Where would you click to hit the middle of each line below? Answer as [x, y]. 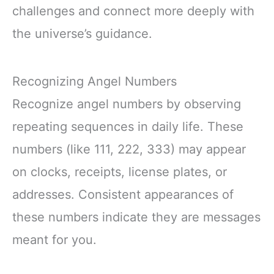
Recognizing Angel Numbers [94, 81]
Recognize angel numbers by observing [127, 104]
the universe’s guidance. [82, 34]
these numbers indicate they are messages [136, 217]
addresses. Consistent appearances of [123, 194]
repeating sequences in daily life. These [128, 126]
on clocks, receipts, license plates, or [120, 172]
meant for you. [54, 239]
